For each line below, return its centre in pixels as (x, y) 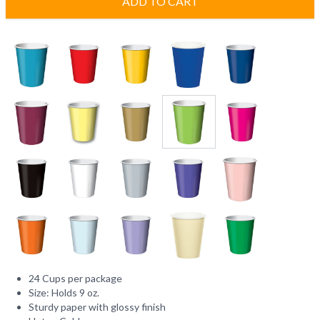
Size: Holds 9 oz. (64, 292)
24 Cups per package (75, 278)
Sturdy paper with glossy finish (97, 307)
